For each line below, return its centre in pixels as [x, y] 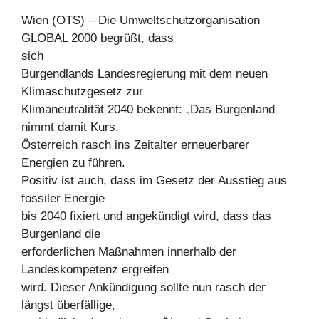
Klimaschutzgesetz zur [82, 91]
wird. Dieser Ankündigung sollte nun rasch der [143, 287]
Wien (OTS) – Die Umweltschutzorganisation [141, 20]
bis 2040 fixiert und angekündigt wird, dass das [146, 216]
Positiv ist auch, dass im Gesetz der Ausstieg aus [154, 181]
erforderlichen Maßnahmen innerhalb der [129, 252]
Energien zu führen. [73, 163]
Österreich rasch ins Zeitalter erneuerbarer [135, 145]
